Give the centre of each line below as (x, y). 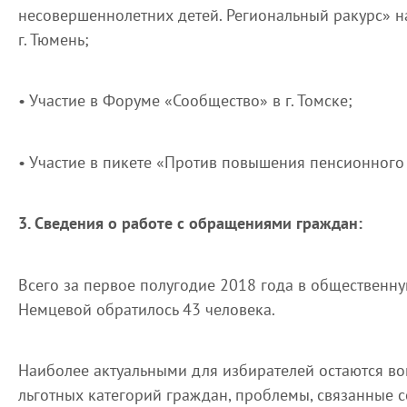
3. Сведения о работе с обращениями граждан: (190, 223)
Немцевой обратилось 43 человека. (147, 309)
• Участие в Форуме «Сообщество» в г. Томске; (185, 100)
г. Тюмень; (54, 39)
